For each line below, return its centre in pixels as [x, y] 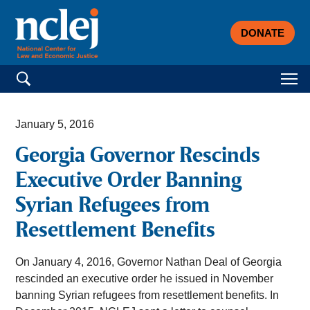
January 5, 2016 [55, 125]
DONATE [262, 33]
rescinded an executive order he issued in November [145, 279]
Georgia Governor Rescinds [138, 157]
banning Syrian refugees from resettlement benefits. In [147, 295]
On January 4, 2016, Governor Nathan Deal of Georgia [149, 262]
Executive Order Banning [129, 182]
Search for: [42, 73]
